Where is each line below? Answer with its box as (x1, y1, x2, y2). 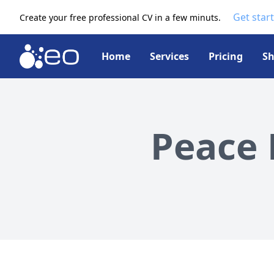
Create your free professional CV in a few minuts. (20, 12, 223, 23)
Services (150, 50, 190, 63)
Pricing (209, 50, 243, 63)
